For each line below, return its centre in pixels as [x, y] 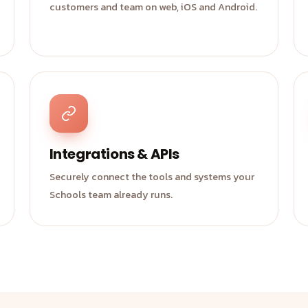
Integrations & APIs [114, 154]
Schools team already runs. [111, 195]
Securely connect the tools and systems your [152, 177]
